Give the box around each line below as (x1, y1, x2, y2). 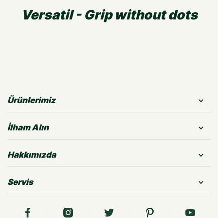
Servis (7, 177, 33, 187)
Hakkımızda (7, 150, 56, 160)
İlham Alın (7, 123, 49, 132)
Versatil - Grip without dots (20, 7, 198, 22)
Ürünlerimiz (7, 95, 55, 105)
